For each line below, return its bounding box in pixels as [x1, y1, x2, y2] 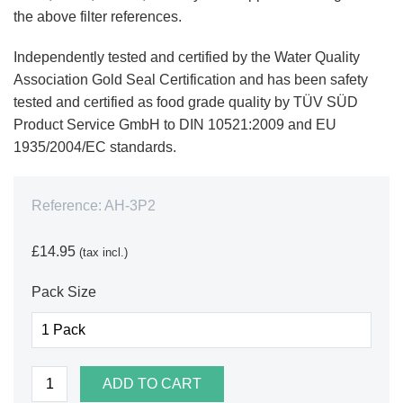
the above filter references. [13, 8, 182, 24]
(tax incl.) [79, 245, 128, 259]
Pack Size [31, 283, 96, 300]
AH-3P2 [104, 197, 156, 213]
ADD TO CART [103, 375, 201, 391]
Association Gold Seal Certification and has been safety [13, 71, 368, 87]
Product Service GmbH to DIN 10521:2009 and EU [13, 116, 336, 132]
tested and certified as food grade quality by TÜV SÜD [13, 94, 358, 110]
